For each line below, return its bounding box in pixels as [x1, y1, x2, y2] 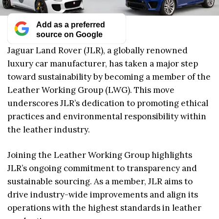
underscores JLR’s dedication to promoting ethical [7, 97, 208, 109]
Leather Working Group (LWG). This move [7, 84, 175, 95]
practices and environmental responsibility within [7, 110, 206, 122]
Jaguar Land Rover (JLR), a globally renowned [7, 44, 188, 56]
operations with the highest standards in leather [7, 202, 201, 214]
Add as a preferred [36, 20, 105, 29]
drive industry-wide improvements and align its [7, 189, 198, 200]
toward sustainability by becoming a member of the [7, 71, 211, 82]
